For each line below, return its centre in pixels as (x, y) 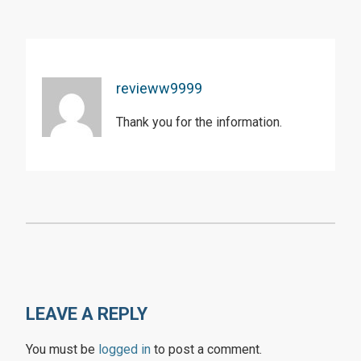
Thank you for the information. (199, 122)
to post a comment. (206, 349)
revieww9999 (159, 88)
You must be (62, 349)
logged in (124, 349)
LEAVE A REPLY (87, 314)
